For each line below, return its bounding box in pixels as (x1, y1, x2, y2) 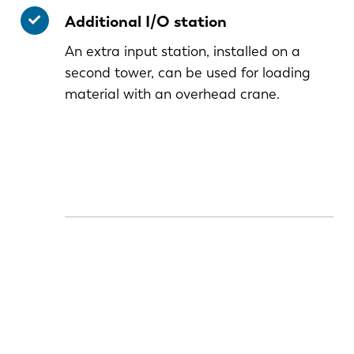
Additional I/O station (64, 11, 227, 31)
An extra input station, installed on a (64, 42, 300, 60)
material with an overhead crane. (64, 85, 280, 103)
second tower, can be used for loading (64, 63, 311, 81)
